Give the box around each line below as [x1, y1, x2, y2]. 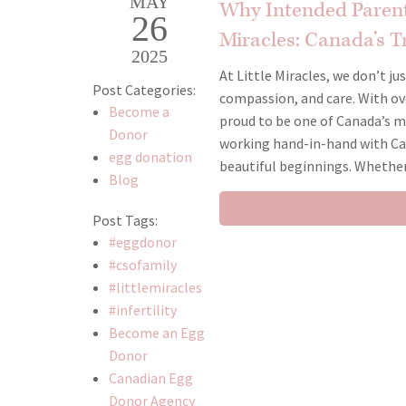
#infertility [108, 301, 177, 320]
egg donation [108, 148, 192, 167]
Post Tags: [92, 211, 158, 230]
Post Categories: [92, 81, 196, 100]
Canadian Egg [108, 369, 193, 388]
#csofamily [108, 256, 177, 275]
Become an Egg [108, 324, 205, 343]
